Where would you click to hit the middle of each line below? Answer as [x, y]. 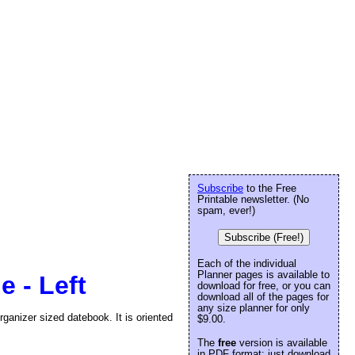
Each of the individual [247, 263]
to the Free [270, 188]
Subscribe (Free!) [264, 237]
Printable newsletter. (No [253, 199]
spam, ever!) [226, 210]
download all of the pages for [263, 297]
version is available [282, 343]
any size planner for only [254, 308]
